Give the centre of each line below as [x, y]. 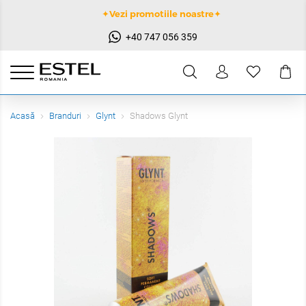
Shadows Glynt [159, 116]
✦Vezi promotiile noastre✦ [162, 14]
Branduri [65, 116]
